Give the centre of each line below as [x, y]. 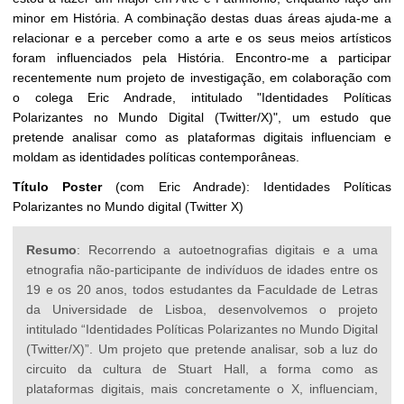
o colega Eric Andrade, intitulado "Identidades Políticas [202, 97]
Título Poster [58, 187]
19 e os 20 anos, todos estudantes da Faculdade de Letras [202, 289]
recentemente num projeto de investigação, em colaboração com [202, 78]
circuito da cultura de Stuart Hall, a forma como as [202, 369]
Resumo [51, 250]
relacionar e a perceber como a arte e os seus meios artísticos [202, 38]
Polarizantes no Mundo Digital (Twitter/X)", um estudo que [202, 117]
